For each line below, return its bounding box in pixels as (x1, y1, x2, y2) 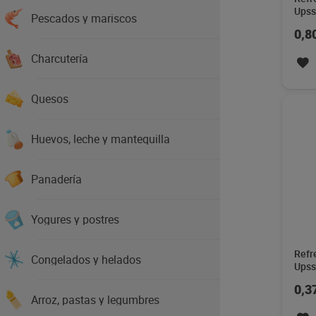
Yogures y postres (31, 212, 119, 227)
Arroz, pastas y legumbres (31, 292, 159, 308)
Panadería (31, 171, 82, 187)
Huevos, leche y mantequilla (31, 131, 170, 147)
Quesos (31, 91, 68, 107)
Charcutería (31, 51, 88, 66)
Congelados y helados (31, 252, 141, 267)
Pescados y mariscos (31, 11, 137, 26)
